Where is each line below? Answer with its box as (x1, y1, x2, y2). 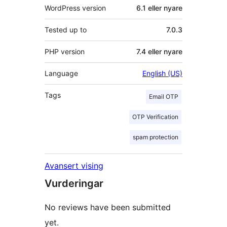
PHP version (45, 47, 85, 56)
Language (45, 69, 78, 78)
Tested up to (45, 25, 87, 34)
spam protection (133, 133, 178, 141)
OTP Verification (132, 113, 178, 121)
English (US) (142, 69, 182, 78)
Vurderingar (45, 177, 103, 190)
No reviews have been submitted (45, 202, 171, 213)
